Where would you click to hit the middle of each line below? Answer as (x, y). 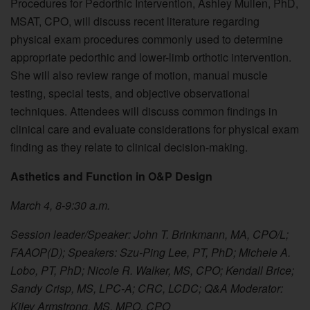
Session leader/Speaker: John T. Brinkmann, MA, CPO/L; (149, 234)
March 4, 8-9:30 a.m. (60, 205)
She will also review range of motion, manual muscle (139, 75)
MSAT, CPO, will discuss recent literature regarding (135, 21)
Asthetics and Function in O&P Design (111, 176)
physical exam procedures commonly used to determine (147, 39)
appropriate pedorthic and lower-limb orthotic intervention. (151, 57)
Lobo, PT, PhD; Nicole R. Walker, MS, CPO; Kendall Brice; (152, 270)
